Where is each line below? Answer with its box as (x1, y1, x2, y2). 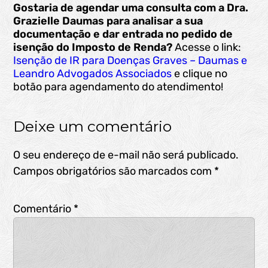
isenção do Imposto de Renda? (13, 41, 173, 54)
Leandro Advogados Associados (13, 67, 172, 81)
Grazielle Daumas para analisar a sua (13, 14, 203, 28)
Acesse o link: (172, 41, 242, 54)
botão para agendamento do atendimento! (13, 80, 224, 94)
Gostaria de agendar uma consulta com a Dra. (13, 1, 249, 15)
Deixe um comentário (13, 117, 172, 136)
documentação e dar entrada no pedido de (13, 28, 233, 41)
